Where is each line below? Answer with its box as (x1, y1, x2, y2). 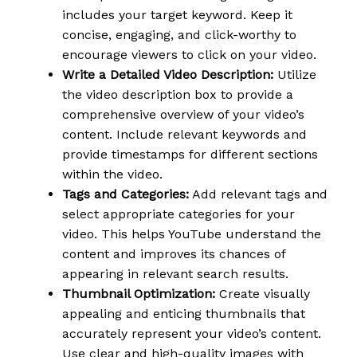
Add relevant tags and (189, 186, 328, 202)
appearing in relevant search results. (62, 265, 288, 281)
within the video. (62, 166, 163, 182)
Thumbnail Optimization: (62, 285, 215, 301)
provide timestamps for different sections (62, 146, 318, 162)
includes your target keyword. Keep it (62, 6, 292, 22)
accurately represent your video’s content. (62, 325, 321, 341)
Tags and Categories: (62, 186, 189, 202)
